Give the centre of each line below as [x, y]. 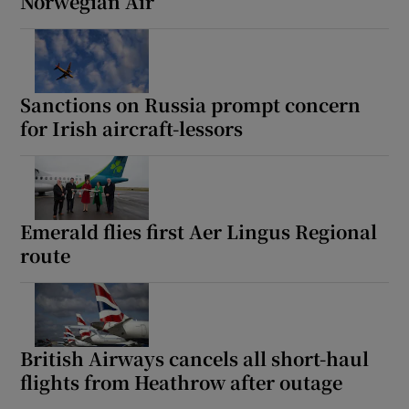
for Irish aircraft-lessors [132, 129]
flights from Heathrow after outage [182, 383]
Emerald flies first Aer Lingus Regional [199, 232]
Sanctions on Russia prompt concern [191, 105]
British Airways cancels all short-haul [195, 359]
